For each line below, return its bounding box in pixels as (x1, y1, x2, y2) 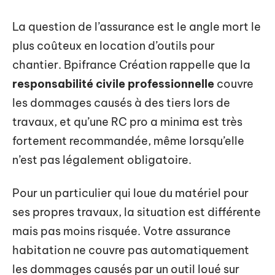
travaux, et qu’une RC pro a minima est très (12, 115, 242, 129)
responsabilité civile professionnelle (12, 77, 214, 91)
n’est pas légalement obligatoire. (12, 153, 192, 167)
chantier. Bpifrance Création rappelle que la (12, 58, 250, 72)
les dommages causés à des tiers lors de (12, 96, 230, 110)
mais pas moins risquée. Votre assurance (12, 223, 231, 238)
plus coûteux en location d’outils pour (12, 39, 215, 53)
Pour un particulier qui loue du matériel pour (12, 185, 249, 200)
